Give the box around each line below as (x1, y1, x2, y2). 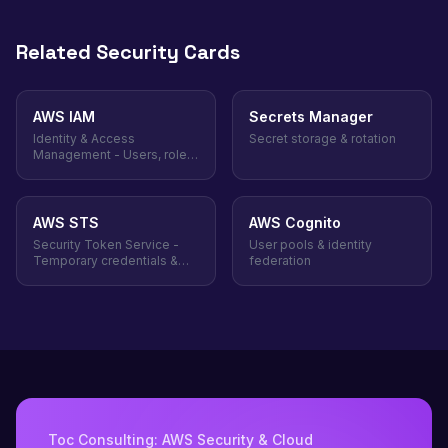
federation (249, 253, 311, 268)
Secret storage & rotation (249, 131, 396, 146)
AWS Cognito (249, 214, 341, 231)
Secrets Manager (249, 108, 373, 125)
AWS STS (33, 214, 99, 231)
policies (33, 163, 80, 178)
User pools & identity (249, 237, 372, 252)
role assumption (33, 269, 128, 284)
